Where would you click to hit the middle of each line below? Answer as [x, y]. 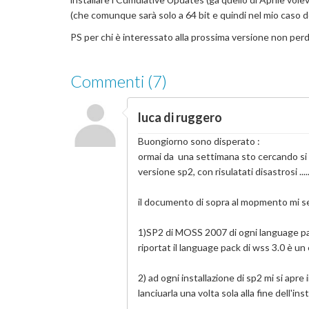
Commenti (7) [119, 81]
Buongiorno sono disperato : [199, 141]
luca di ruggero [180, 117]
